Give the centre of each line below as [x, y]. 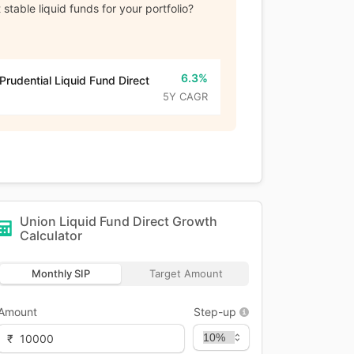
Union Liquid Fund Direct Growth [119, 221]
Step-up [215, 312]
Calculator [51, 235]
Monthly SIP [60, 273]
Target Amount [186, 273]
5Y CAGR [185, 96]
